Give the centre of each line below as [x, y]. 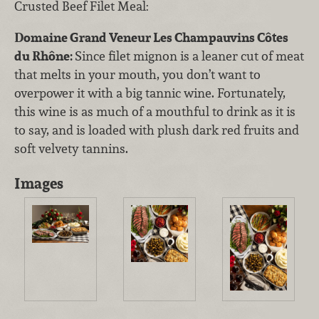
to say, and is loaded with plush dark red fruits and [157, 130]
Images [39, 183]
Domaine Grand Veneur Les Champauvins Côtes [151, 37]
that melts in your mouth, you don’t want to [137, 74]
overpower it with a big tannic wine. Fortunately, [150, 93]
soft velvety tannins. [71, 148]
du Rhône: [45, 56]
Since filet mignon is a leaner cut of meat [189, 56]
